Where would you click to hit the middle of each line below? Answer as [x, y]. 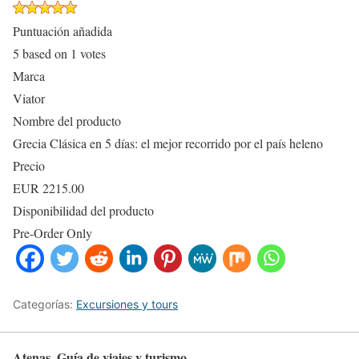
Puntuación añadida [63, 30]
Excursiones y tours [127, 304]
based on [45, 53]
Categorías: [44, 304]
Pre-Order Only [52, 232]
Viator [29, 98]
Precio [29, 165]
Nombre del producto [67, 120]
